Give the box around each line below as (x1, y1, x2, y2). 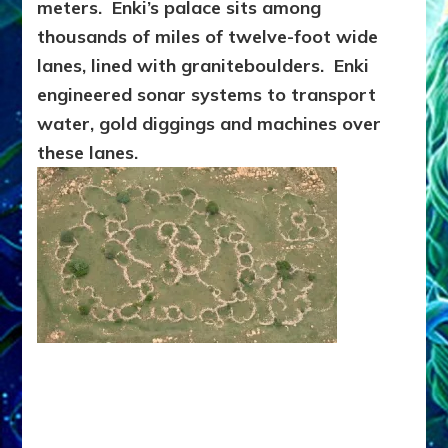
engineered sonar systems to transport (37, 83, 377, 107)
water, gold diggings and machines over (37, 112, 382, 136)
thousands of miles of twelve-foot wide (37, 25, 379, 49)
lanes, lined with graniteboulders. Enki (37, 54, 370, 78)
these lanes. (37, 141, 139, 165)
